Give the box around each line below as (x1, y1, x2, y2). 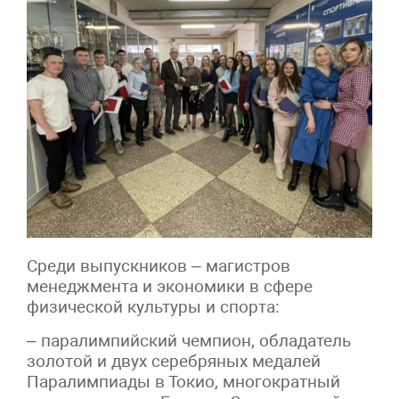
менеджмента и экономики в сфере (27, 276, 313, 297)
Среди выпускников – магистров (27, 256, 290, 277)
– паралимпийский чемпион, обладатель (27, 330, 351, 352)
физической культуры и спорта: (27, 297, 280, 318)
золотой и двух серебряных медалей (27, 351, 321, 372)
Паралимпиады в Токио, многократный (27, 371, 340, 393)
